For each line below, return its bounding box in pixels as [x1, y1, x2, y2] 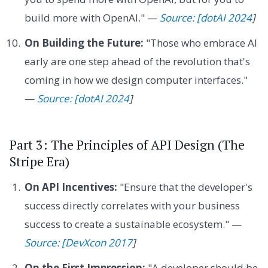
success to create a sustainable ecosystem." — [24, 217, 242, 232]
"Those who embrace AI [143, 35, 257, 50]
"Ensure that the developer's [117, 180, 252, 194]
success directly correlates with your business [24, 199, 240, 213]
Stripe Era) [10, 153, 69, 170]
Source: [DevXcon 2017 [24, 236, 132, 250]
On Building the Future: [24, 35, 144, 50]
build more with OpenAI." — [24, 11, 160, 25]
